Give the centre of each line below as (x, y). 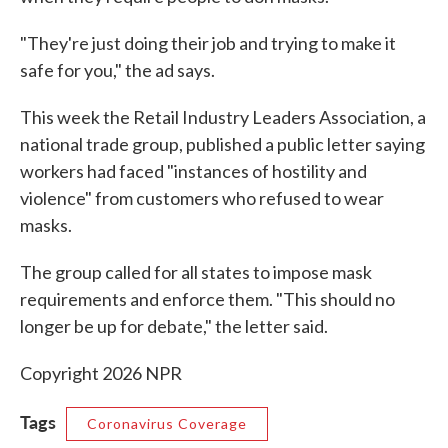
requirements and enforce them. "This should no (207, 299)
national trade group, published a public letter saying (222, 144)
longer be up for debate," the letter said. (174, 326)
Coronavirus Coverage (167, 423)
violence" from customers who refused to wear (202, 198)
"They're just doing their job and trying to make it (208, 43)
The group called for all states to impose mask (196, 272)
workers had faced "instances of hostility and (193, 171)
